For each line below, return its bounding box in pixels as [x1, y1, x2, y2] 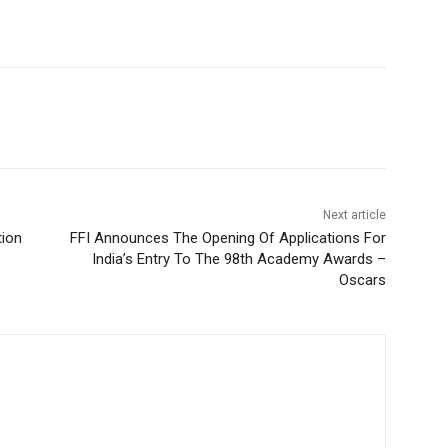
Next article [322, 208, 386, 223]
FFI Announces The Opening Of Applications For [69, 229, 386, 248]
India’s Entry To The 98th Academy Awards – [91, 250, 386, 269]
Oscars [338, 271, 386, 290]
